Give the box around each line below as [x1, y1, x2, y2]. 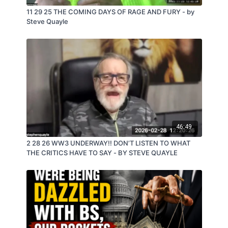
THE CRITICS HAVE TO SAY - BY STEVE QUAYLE [26, 148, 178, 157]
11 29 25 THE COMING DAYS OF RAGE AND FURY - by [26, 7, 53, 16]
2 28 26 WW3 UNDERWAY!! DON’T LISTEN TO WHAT [26, 138, 190, 147]
